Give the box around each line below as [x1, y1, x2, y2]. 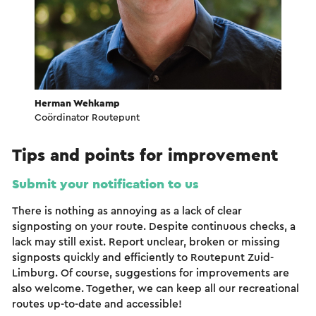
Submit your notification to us [12, 178, 199, 192]
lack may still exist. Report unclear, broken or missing [12, 237, 280, 248]
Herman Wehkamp [35, 99, 120, 109]
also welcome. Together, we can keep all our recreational [12, 284, 299, 295]
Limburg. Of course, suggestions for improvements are [12, 268, 289, 279]
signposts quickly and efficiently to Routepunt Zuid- [12, 253, 274, 264]
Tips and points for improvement [12, 147, 278, 165]
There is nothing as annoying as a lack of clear [12, 206, 242, 217]
